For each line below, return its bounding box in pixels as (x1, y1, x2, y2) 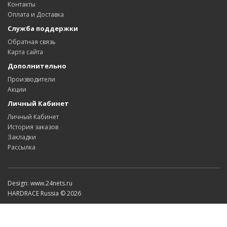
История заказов (8, 122, 58, 131)
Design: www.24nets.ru (8, 178, 72, 187)
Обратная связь (8, 37, 56, 46)
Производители (8, 74, 55, 84)
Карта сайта (8, 47, 43, 56)
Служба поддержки (8, 23, 78, 33)
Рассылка (8, 142, 35, 152)
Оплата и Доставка (8, 10, 64, 19)
